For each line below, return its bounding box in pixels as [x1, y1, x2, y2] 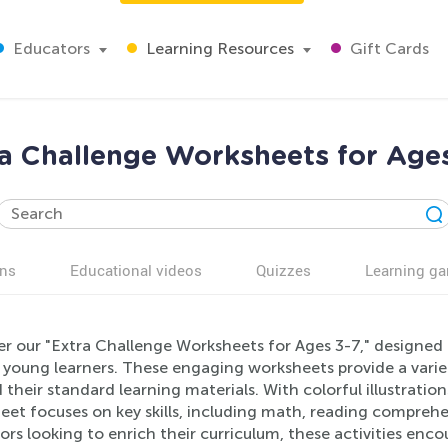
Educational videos [70, 260, 202, 280]
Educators [9, 39, 90, 58]
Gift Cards [346, 39, 429, 58]
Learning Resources [142, 39, 294, 58]
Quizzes [256, 260, 311, 280]
